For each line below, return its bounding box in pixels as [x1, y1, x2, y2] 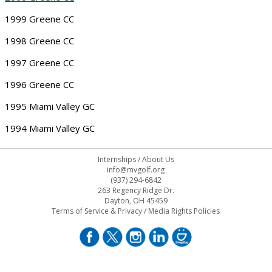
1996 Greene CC [5, 78, 76, 90]
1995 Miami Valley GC [5, 100, 95, 112]
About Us [141, 154, 174, 165]
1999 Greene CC [5, 13, 74, 25]
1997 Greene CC [5, 56, 74, 69]
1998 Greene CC [5, 35, 74, 47]
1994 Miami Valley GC [5, 122, 97, 134]
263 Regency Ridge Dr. [97, 185, 174, 195]
